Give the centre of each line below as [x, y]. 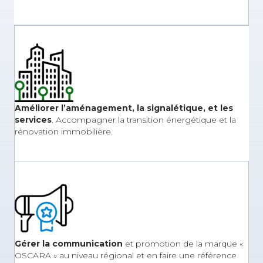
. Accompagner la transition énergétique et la [144, 120]
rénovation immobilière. [64, 131]
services [33, 120]
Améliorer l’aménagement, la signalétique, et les [124, 108]
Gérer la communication [69, 244]
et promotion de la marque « [183, 244]
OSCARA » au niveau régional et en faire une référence [126, 255]
